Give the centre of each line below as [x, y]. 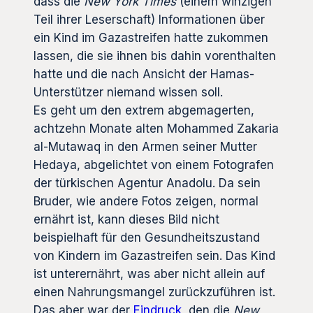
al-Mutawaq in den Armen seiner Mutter [145, 147]
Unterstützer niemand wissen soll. [128, 93]
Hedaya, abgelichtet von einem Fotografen [154, 165]
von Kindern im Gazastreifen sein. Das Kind [154, 256]
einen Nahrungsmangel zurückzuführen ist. [154, 292]
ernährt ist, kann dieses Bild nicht [126, 220]
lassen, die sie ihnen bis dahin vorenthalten [155, 56]
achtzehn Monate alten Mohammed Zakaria [156, 129]
